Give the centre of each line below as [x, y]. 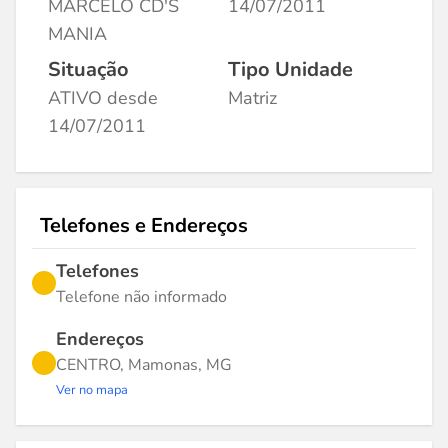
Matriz [252, 98]
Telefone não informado [141, 297]
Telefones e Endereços [144, 225]
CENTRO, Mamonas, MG [144, 365]
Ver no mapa [92, 390]
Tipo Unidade [290, 69]
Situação [88, 69]
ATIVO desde [103, 98]
